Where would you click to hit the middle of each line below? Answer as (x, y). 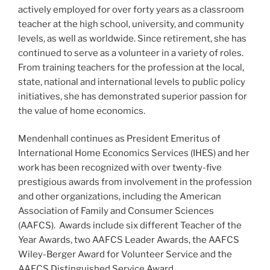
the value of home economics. (82, 111)
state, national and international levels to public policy (132, 82)
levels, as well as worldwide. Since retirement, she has (132, 38)
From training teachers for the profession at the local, (131, 67)
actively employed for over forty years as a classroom (131, 9)
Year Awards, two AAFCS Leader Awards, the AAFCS (129, 240)
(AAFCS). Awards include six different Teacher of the (130, 226)
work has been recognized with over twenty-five (120, 168)
